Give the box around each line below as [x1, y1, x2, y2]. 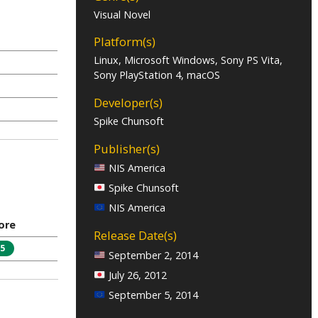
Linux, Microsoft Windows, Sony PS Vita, [94, 53, 283, 67]
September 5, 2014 [105, 287, 198, 302]
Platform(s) [94, 33, 156, 50]
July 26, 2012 [105, 268, 167, 282]
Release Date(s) [94, 227, 177, 244]
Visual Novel [94, 7, 151, 21]
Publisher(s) [94, 140, 160, 157]
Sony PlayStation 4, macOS [94, 68, 221, 82]
